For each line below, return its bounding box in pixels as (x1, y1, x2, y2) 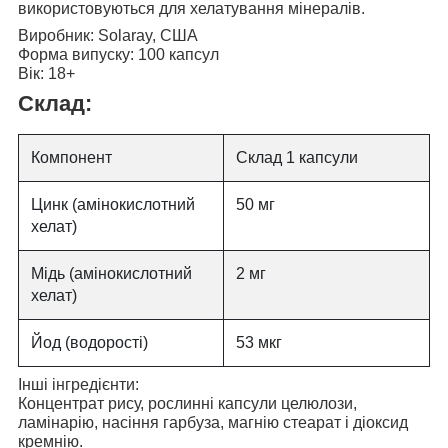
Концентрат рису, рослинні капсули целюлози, (18, 394, 357, 412)
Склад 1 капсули (236, 148, 358, 166)
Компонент (31, 148, 112, 166)
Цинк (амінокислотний (31, 195, 195, 213)
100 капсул (134, 45, 219, 63)
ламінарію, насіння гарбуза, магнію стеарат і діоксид (18, 413, 408, 431)
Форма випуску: (18, 45, 134, 63)
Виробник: (18, 26, 94, 44)
